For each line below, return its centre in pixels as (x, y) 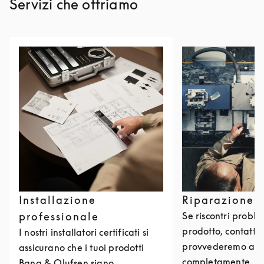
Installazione (57, 200)
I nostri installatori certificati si (84, 232)
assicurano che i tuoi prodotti (81, 247)
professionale (59, 216)
